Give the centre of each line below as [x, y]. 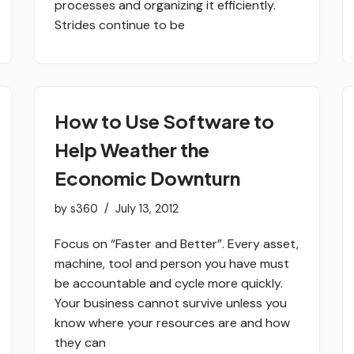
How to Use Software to [164, 121]
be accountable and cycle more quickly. [169, 283]
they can [80, 342]
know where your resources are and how [172, 322]
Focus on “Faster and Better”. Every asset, [177, 243]
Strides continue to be [120, 24]
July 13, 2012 [147, 208]
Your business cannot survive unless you [171, 303]
